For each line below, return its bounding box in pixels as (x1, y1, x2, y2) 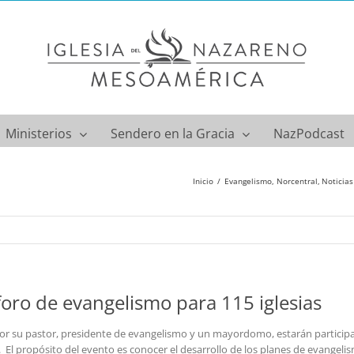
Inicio (193, 175, 213, 187)
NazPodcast (273, 124, 345, 142)
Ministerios (5, 124, 72, 142)
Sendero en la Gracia (110, 124, 235, 142)
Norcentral (276, 175, 318, 187)
